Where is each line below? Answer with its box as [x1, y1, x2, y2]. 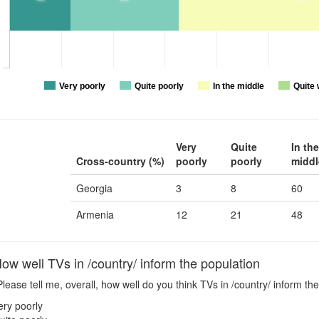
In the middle [212, 81, 264, 91]
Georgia [76, 181, 113, 195]
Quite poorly [134, 81, 184, 91]
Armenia [76, 207, 114, 221]
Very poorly [58, 81, 105, 91]
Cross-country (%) [76, 154, 164, 168]
